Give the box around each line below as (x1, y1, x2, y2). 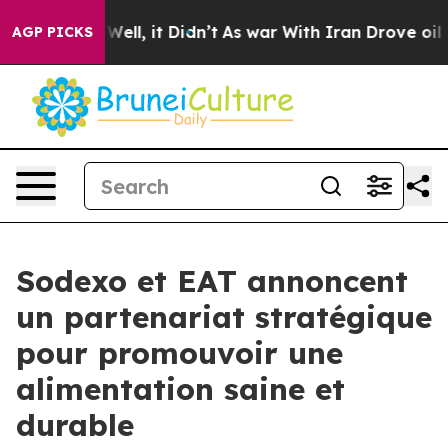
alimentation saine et (16, 370, 345, 408)
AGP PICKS (12, 23, 93, 41)
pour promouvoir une (16, 334, 343, 372)
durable (16, 406, 134, 444)
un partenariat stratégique (16, 298, 432, 336)
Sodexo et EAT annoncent (16, 262, 408, 300)
